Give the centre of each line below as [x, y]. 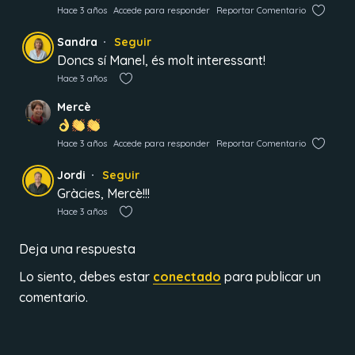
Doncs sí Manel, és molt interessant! [161, 60]
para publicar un [271, 277]
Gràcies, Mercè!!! [103, 193]
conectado [187, 277]
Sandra [77, 42]
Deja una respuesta [77, 249]
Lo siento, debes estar [86, 277]
